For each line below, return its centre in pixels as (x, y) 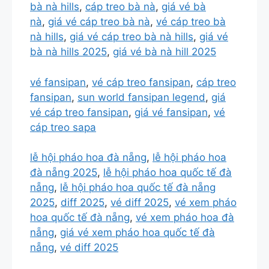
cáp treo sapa (63, 127)
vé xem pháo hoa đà (185, 218)
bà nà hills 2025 (68, 52)
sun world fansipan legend (141, 97)
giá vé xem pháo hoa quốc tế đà (138, 233)
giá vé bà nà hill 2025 (165, 52)
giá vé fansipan (171, 112)
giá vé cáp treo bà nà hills (131, 37)
